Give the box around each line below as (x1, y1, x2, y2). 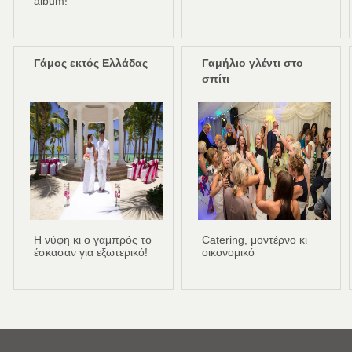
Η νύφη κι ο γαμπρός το (33, 233, 152, 247)
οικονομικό (201, 246, 255, 259)
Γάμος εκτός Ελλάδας (33, 57, 148, 70)
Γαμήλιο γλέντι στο (201, 57, 303, 70)
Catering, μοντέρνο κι (201, 233, 307, 247)
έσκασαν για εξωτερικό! (33, 246, 148, 259)
